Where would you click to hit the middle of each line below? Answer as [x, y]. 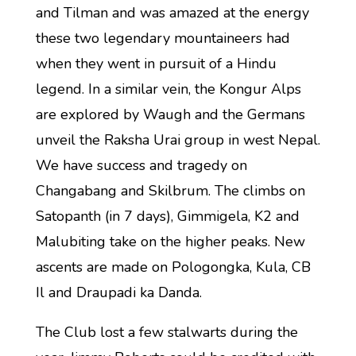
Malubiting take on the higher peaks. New [170, 242]
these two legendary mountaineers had [163, 38]
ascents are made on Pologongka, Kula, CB [173, 267]
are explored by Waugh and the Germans [170, 114]
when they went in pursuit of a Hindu [156, 64]
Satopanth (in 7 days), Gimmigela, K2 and [167, 216]
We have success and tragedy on [141, 165]
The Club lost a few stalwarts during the [166, 332]
